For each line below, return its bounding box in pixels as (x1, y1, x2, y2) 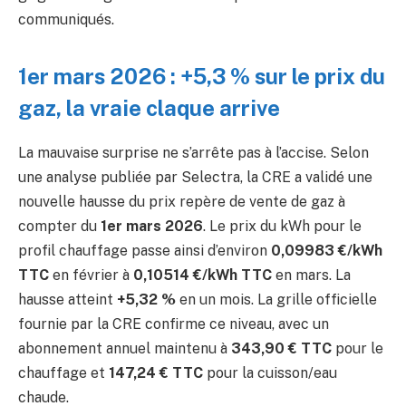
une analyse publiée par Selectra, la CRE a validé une (18, 169, 372, 187)
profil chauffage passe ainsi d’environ (18, 242, 271, 260)
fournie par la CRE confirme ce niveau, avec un (18, 315, 329, 333)
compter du (18, 217, 101, 236)
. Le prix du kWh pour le (203, 217, 362, 236)
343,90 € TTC (231, 340, 332, 358)
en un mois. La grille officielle (176, 291, 377, 309)
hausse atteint (18, 291, 117, 309)
